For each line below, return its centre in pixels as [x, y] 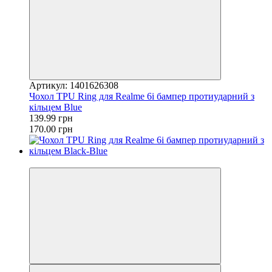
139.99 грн [51, 118]
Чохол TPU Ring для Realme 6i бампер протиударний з [142, 96]
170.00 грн [51, 129]
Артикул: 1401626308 [74, 85]
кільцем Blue [56, 107]
